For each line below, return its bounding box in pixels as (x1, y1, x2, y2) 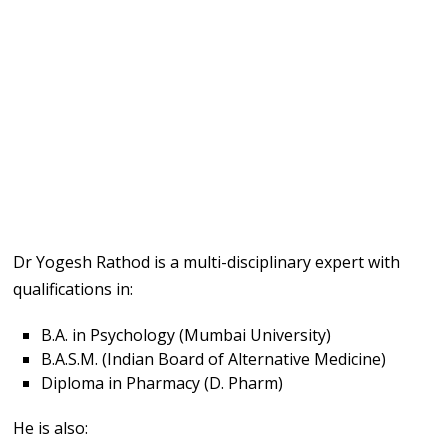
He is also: (13, 416, 89, 439)
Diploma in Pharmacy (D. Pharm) (41, 371, 284, 394)
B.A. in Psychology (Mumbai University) (41, 323, 332, 346)
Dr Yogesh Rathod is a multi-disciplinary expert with (13, 250, 401, 273)
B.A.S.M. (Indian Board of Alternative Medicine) (41, 347, 387, 370)
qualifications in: (13, 277, 134, 300)
